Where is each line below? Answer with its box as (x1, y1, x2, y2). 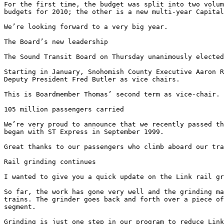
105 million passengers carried (4, 105, 128, 113)
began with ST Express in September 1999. (4, 128, 168, 136)
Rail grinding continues (4, 158, 100, 166)
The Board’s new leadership (4, 38, 112, 46)
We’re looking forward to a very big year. (4, 23, 172, 31)
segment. (4, 203, 40, 211)
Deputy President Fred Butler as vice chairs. (4, 75, 184, 83)
